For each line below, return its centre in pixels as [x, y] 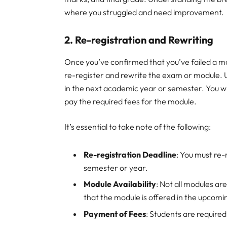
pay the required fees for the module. [131, 102]
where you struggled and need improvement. [144, 12]
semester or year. [116, 167]
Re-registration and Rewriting [144, 40]
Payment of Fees [115, 214]
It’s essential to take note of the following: [138, 127]
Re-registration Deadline [130, 154]
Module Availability [120, 184]
